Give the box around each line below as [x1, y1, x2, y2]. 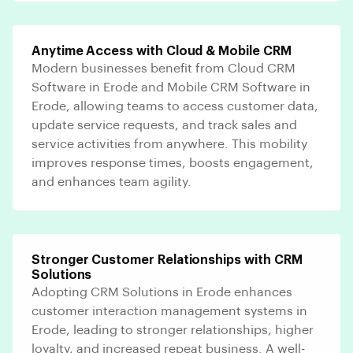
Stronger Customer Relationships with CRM [32, 253, 303, 266]
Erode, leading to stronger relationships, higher [32, 323, 314, 336]
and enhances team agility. [32, 175, 191, 188]
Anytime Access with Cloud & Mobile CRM [32, 44, 292, 58]
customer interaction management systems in [32, 304, 307, 318]
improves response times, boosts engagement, [32, 156, 314, 169]
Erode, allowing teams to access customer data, [32, 99, 318, 113]
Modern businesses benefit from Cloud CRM [32, 61, 295, 75]
